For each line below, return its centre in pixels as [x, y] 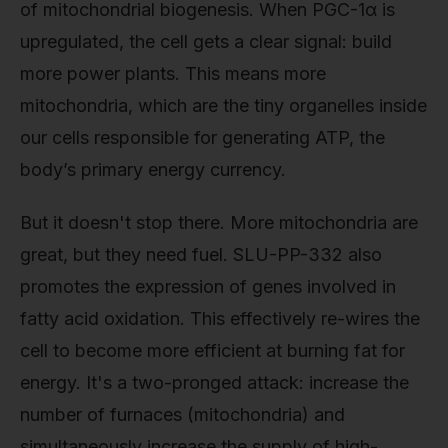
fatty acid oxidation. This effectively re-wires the [220, 319]
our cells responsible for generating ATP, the [202, 137]
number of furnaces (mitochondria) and [182, 415]
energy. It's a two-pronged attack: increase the [214, 383]
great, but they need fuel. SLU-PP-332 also [201, 255]
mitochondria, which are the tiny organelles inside [223, 105]
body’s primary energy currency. [153, 169]
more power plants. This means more [173, 73]
